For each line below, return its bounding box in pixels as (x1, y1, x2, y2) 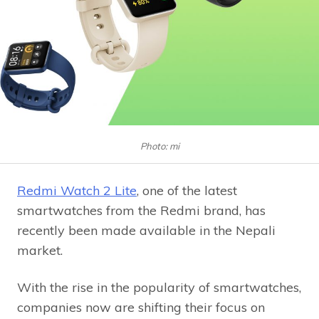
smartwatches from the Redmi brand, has (17, 202, 266, 219)
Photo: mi (140, 140, 179, 152)
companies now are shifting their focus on (17, 299, 265, 316)
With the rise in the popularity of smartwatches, (17, 279, 301, 296)
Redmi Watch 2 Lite (17, 182, 137, 199)
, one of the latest (137, 182, 237, 199)
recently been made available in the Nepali (17, 222, 276, 239)
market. (17, 242, 63, 259)
